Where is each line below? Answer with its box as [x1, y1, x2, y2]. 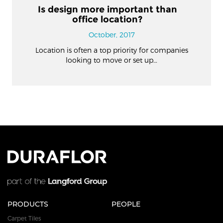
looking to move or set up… [66, 55, 157, 64]
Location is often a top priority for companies [35, 45, 188, 54]
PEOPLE [111, 200, 140, 209]
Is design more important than [37, 3, 177, 15]
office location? [72, 13, 142, 25]
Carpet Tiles [7, 215, 41, 222]
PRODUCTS [7, 200, 48, 209]
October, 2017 [88, 30, 135, 39]
